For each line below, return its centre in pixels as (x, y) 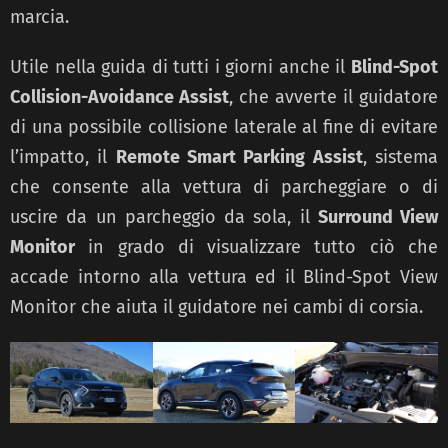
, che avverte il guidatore (333, 96)
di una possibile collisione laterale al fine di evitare (224, 126)
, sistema (400, 156)
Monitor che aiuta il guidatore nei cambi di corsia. (216, 306)
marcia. (39, 16)
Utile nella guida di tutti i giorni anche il (180, 66)
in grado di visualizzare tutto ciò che (256, 246)
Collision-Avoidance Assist (119, 96)
